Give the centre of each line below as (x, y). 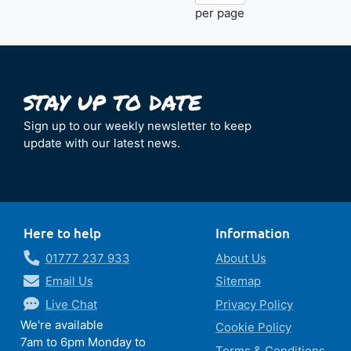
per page (220, 13)
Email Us (69, 281)
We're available (62, 324)
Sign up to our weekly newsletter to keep (138, 125)
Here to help (62, 233)
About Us (241, 258)
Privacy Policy (254, 304)
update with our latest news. (102, 143)
